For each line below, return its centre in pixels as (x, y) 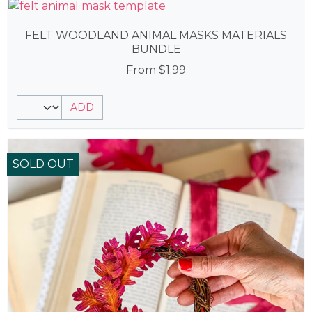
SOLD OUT (43, 164)
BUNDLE (156, 49)
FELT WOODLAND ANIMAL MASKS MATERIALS (156, 35)
